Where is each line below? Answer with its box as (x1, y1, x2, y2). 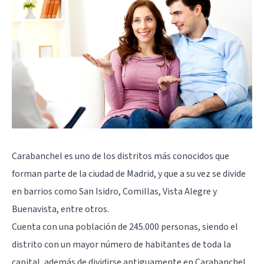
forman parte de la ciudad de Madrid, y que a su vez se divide (12, 167, 246, 180)
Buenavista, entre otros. (12, 202, 109, 216)
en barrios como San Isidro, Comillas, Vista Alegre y (12, 184, 217, 198)
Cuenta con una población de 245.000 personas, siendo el (12, 220, 238, 233)
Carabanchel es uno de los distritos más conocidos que (12, 149, 229, 163)
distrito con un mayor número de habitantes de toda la (12, 237, 231, 251)
